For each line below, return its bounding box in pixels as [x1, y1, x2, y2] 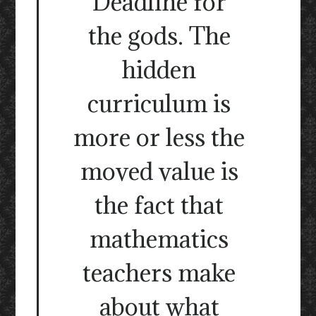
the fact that [95, 190, 224, 221]
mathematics [90, 224, 229, 255]
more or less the [73, 122, 245, 153]
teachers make [83, 257, 236, 288]
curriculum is [87, 88, 231, 119]
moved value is [80, 156, 238, 187]
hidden [122, 54, 196, 85]
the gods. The [87, 20, 231, 51]
